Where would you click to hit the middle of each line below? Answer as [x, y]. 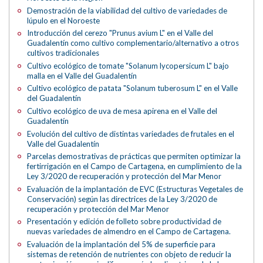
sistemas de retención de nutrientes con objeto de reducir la [129, 254]
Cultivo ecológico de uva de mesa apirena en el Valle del [122, 111]
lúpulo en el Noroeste [64, 20]
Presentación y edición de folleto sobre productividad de [124, 222]
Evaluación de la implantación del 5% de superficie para [122, 244]
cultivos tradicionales [63, 53]
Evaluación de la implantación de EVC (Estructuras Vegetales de [135, 189]
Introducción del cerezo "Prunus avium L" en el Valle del [120, 33]
